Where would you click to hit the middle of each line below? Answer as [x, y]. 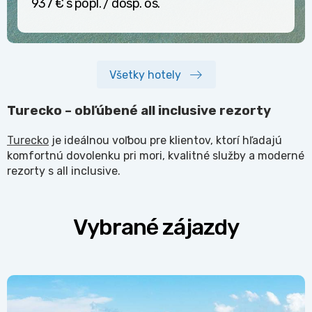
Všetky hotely [145, 75]
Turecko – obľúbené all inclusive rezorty [139, 111]
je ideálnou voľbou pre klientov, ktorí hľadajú [165, 140]
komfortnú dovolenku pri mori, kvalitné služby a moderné [156, 155]
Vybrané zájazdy [156, 227]
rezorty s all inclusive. [64, 171]
